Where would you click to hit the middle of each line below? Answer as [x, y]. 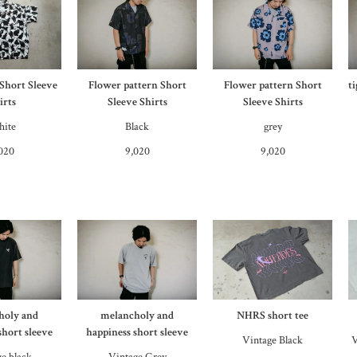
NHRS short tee [273, 316]
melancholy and [137, 316]
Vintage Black [273, 341]
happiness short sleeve [137, 333]
